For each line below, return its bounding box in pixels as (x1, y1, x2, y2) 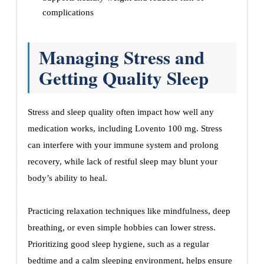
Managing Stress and (39, 44, 204, 71)
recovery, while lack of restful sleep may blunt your (28, 157, 217, 166)
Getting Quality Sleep (39, 64, 209, 91)
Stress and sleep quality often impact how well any (28, 107, 214, 117)
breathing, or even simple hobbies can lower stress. (28, 223, 216, 232)
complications (42, 8, 94, 17)
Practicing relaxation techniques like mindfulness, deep (28, 206, 230, 216)
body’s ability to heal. (28, 173, 107, 183)
